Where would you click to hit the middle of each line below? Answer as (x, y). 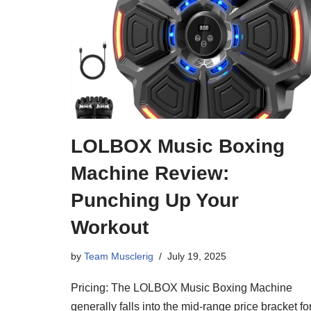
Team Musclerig (119, 256)
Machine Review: (150, 173)
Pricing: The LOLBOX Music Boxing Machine (182, 287)
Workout (110, 227)
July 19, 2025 (197, 256)
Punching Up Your (155, 200)
